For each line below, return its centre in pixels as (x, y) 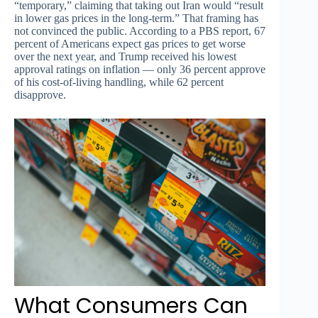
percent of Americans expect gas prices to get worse (130, 43)
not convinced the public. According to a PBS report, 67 (140, 31)
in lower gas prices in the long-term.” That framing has (136, 18)
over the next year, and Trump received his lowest (125, 56)
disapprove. (40, 94)
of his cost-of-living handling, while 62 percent (119, 82)
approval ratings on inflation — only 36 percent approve (140, 69)
